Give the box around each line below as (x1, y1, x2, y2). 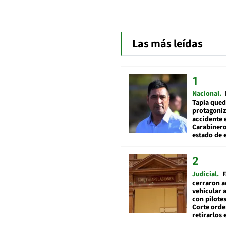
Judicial (192, 169, 217, 180)
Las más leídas (132, 36, 203, 52)
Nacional (192, 89, 219, 99)
